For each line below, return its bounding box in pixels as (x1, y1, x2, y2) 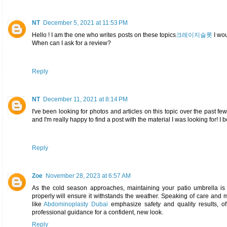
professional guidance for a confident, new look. (31, 208, 163, 216)
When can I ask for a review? (31, 39, 111, 47)
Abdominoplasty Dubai (44, 200, 108, 208)
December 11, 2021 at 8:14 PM (43, 95, 128, 103)
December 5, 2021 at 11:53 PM (43, 19, 128, 26)
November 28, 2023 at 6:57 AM (45, 172, 131, 179)
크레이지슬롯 (176, 31, 212, 39)
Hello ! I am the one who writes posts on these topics (31, 31, 176, 39)
